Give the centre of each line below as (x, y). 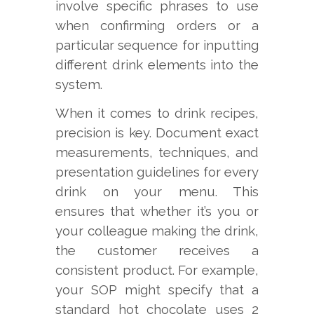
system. (79, 84)
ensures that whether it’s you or (157, 211)
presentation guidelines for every (157, 171)
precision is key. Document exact (157, 132)
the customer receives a (157, 250)
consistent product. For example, (157, 269)
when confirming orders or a (157, 25)
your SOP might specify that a (157, 289)
